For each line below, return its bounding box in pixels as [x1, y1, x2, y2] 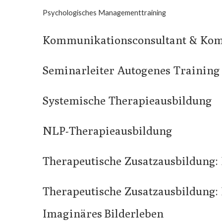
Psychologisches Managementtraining [43, 8, 166, 17]
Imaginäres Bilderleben [43, 207, 164, 220]
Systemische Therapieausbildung [43, 94, 212, 107]
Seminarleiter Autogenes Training [43, 63, 220, 77]
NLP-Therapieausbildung [43, 124, 172, 137]
